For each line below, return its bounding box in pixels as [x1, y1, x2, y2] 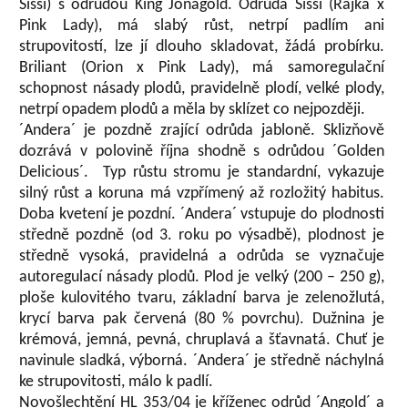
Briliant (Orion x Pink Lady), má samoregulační [19, 59, 384, 76]
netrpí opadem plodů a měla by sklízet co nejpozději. [19, 101, 366, 118]
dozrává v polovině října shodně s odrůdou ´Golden [19, 143, 384, 160]
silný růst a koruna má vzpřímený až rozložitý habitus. [19, 185, 384, 202]
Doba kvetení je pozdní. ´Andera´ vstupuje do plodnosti [19, 206, 384, 223]
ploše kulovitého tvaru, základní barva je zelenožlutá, [19, 290, 384, 307]
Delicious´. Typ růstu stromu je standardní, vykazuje [19, 164, 384, 181]
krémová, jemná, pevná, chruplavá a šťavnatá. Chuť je [19, 331, 384, 349]
